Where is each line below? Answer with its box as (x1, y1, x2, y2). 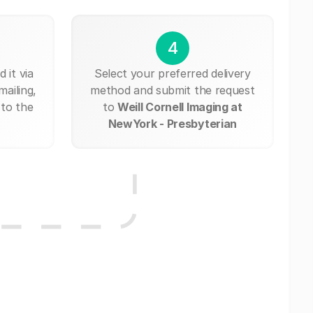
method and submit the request (90, 82, 255, 97)
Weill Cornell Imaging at (117, 99, 242, 114)
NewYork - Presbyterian (108, 116, 238, 131)
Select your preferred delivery (94, 66, 251, 80)
